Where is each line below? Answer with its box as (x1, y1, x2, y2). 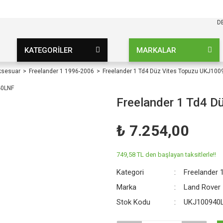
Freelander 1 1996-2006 (29, 68, 94, 75)
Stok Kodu (116, 198, 150, 207)
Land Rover (184, 183, 221, 192)
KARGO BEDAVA (48, 4, 112, 13)
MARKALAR (136, 45, 177, 55)
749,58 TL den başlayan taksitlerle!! (116, 151, 216, 158)
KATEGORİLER (24, 45, 73, 55)
